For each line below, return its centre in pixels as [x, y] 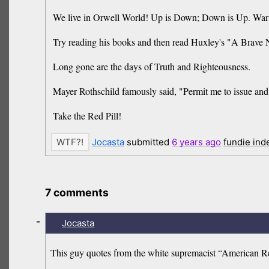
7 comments [77, 193]
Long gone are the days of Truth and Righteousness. [151, 67]
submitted [148, 142]
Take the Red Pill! [87, 116]
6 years [187, 142]
